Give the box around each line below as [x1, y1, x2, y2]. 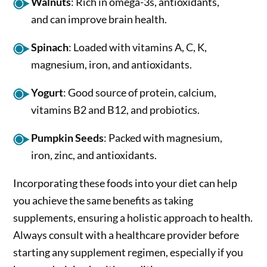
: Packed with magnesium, [104, 131, 223, 145]
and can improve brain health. [31, 13, 167, 26]
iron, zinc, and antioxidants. [31, 148, 157, 162]
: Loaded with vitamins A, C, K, [69, 41, 207, 54]
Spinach [31, 41, 69, 54]
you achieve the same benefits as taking [13, 194, 194, 207]
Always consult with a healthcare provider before [13, 228, 240, 242]
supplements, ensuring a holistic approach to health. [13, 211, 253, 225]
